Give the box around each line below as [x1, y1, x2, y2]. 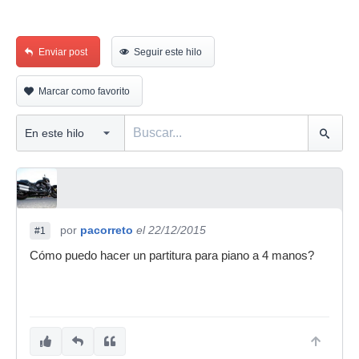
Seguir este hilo [134, 46, 202, 58]
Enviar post [38, 46, 87, 58]
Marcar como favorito [38, 86, 130, 97]
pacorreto [80, 224, 133, 236]
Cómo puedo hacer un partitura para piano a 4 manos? [30, 249, 314, 262]
